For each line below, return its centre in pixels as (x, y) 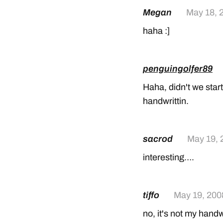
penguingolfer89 (178, 69)
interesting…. (168, 157)
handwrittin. (166, 101)
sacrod (159, 139)
